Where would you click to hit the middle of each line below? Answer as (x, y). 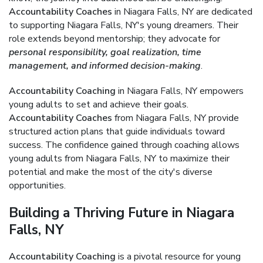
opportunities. (37, 186)
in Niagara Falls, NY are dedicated (182, 12)
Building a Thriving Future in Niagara (122, 213)
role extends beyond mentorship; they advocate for (114, 39)
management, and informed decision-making (105, 66)
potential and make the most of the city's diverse (111, 172)
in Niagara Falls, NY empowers (180, 91)
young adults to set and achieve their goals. (99, 104)
